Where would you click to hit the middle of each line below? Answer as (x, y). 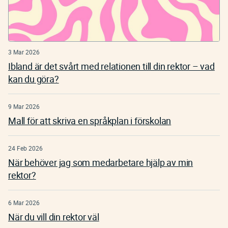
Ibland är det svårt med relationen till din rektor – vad (111, 66)
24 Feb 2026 (25, 148)
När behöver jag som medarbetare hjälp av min (101, 163)
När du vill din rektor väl (54, 217)
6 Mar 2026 (24, 203)
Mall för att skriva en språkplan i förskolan (90, 121)
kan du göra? (34, 79)
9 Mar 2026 (24, 107)
